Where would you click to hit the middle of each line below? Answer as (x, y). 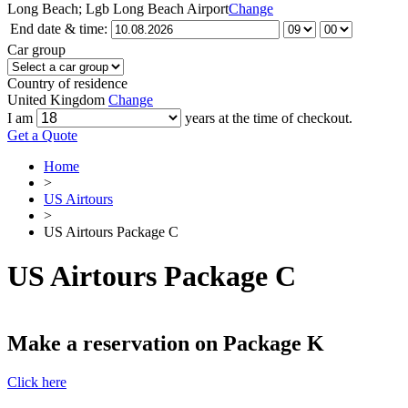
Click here (37, 382)
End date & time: (59, 29)
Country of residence (67, 83)
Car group (36, 50)
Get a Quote (42, 135)
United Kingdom (56, 100)
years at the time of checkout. (267, 118)
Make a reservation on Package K (166, 343)
